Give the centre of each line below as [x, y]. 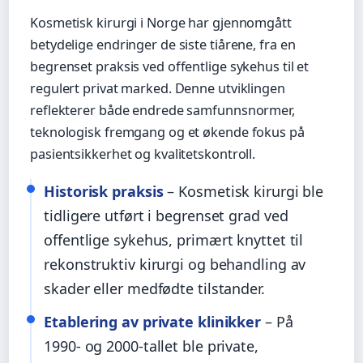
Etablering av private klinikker [153, 322]
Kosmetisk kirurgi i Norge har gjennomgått [161, 22]
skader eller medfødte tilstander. [154, 289]
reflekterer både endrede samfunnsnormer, [162, 110]
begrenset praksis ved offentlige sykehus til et [170, 66]
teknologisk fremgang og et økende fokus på [167, 132]
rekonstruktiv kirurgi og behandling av [175, 265]
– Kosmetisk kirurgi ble [243, 192]
